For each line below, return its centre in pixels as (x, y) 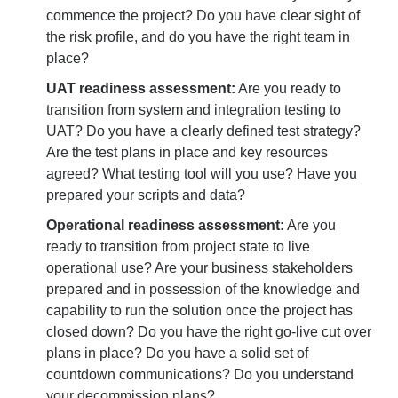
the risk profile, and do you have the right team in (198, 36)
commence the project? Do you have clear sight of (203, 15)
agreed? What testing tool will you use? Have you (202, 173)
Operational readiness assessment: (165, 225)
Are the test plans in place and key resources (187, 152)
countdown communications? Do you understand (200, 374)
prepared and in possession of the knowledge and (203, 289)
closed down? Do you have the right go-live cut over (209, 331)
